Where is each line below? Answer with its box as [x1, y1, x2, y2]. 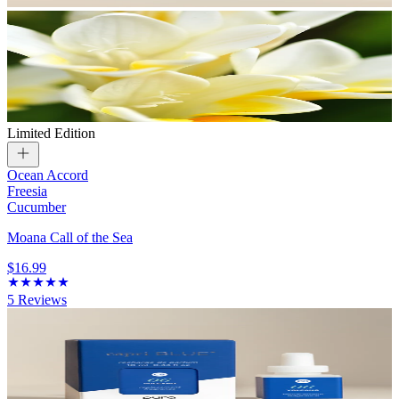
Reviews [14, 292, 67, 308]
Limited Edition [7, 126, 95, 142]
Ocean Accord [7, 167, 88, 183]
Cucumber [7, 199, 66, 216]
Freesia [7, 183, 47, 199]
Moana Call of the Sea [7, 230, 133, 246]
